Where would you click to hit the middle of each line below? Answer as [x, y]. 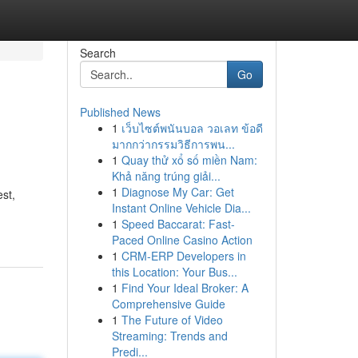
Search [97, 53]
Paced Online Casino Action [182, 240]
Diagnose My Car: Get [177, 192]
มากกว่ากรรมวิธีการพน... [173, 144]
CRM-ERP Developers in [183, 256]
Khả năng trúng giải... [166, 176]
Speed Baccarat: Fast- [178, 224]
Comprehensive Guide [168, 304]
